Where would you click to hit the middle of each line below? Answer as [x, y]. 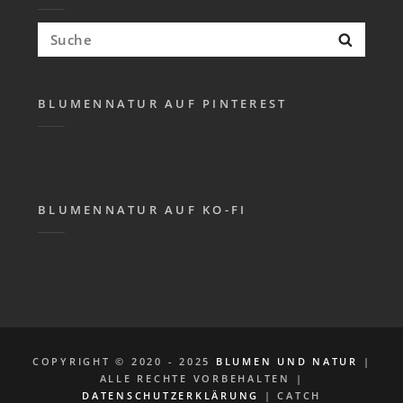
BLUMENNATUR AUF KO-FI [143, 209]
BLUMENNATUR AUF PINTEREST [163, 103]
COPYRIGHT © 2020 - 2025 [124, 362]
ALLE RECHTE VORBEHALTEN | [201, 379]
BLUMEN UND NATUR [287, 362]
